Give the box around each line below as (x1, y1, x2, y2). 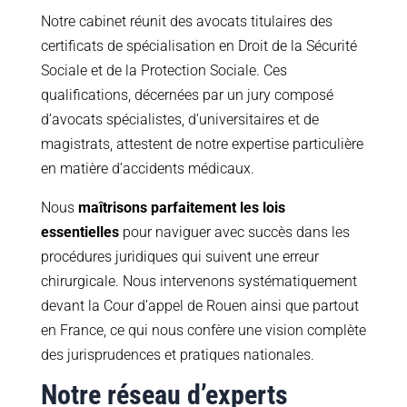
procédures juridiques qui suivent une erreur (40, 248, 319, 266)
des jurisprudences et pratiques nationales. (40, 346, 314, 364)
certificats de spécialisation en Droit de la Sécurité (40, 37, 357, 55)
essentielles (40, 223, 119, 242)
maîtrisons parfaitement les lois (77, 199, 285, 217)
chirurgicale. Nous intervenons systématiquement (40, 273, 357, 291)
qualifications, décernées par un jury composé (40, 86, 333, 104)
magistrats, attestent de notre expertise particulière (40, 135, 363, 154)
